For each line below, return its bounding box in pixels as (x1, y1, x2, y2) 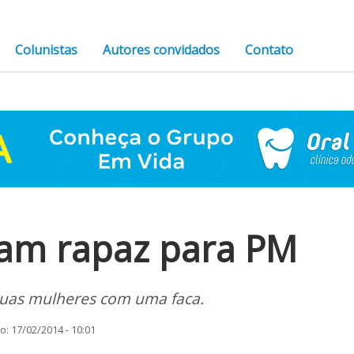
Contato (245, 41, 294, 58)
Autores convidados (103, 41, 220, 58)
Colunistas (15, 41, 78, 58)
